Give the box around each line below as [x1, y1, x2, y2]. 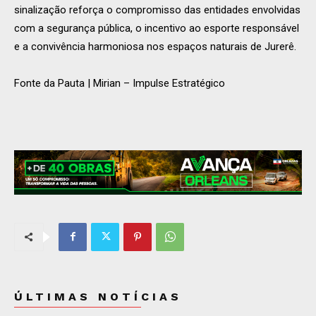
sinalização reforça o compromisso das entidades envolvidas [14, 4, 300, 17]
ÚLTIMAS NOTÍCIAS [14, 289, 182, 303]
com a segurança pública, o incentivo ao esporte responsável [14, 22, 299, 35]
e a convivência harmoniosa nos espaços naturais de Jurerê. [14, 40, 296, 54]
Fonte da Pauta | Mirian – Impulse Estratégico [14, 77, 225, 90]
